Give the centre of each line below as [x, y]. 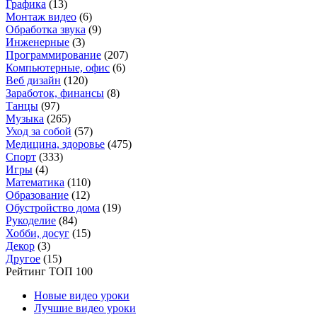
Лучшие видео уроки [85, 308]
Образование [37, 195]
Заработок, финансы [55, 93]
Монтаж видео [41, 16]
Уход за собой [39, 131]
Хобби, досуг [38, 233]
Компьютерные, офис [58, 67]
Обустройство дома [53, 207]
